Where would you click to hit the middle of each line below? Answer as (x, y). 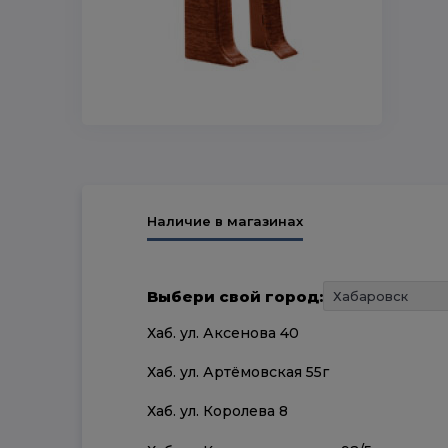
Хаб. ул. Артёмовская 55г (238, 372)
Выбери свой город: (235, 296)
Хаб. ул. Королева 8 (217, 411)
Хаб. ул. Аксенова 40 (223, 333)
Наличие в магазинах (225, 221)
